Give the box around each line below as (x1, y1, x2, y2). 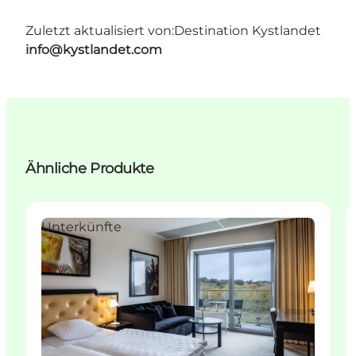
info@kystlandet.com (25, 42, 162, 58)
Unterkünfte (41, 219, 122, 235)
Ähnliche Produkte (25, 160, 154, 178)
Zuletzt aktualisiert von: (25, 23, 174, 39)
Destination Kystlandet (174, 23, 321, 39)
